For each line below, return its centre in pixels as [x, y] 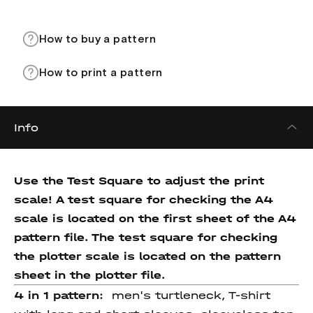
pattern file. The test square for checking [146, 237]
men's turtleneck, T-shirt [189, 295]
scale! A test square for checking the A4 [144, 199]
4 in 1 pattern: [61, 295]
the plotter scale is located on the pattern [147, 256]
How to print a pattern [101, 73]
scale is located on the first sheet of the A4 [155, 218]
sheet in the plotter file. [89, 275]
